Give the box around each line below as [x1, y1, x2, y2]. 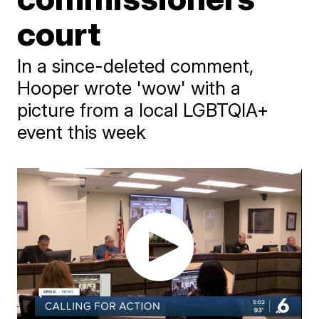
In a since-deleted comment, [17, 55, 254, 77]
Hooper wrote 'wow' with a [17, 77, 241, 99]
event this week [17, 121, 147, 143]
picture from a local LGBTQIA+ [17, 99, 269, 121]
